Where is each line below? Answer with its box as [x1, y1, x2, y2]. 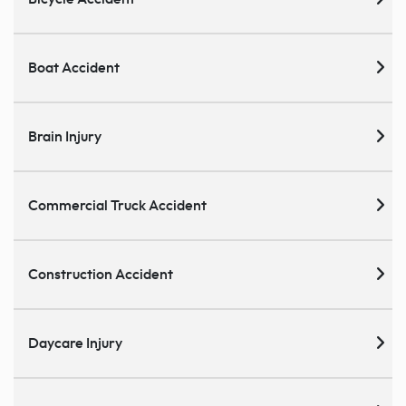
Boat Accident [28, 60, 120, 75]
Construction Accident [28, 266, 173, 282]
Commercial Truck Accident [28, 198, 207, 213]
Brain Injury [28, 129, 101, 144]
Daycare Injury [28, 335, 122, 351]
